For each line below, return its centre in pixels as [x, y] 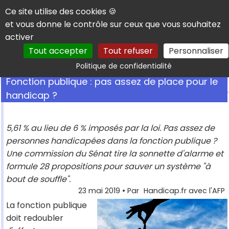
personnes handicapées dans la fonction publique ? [111, 141]
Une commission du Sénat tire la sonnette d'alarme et [115, 154]
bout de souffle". [38, 179]
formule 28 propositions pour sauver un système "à [108, 167]
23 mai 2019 [99, 191]
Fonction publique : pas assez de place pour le [112, 82]
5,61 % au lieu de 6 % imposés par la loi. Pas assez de [110, 128]
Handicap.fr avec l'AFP [184, 191]
